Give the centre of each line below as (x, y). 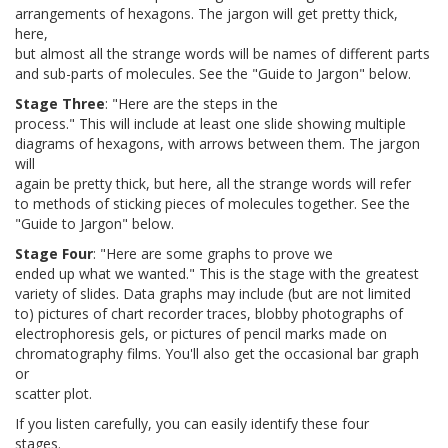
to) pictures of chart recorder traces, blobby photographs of (209, 314)
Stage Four (54, 254)
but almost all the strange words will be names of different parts (222, 54)
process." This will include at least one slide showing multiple (210, 124)
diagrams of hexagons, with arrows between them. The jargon (217, 144)
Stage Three (60, 104)
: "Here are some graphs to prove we (213, 254)
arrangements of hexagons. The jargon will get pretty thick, (206, 14)
